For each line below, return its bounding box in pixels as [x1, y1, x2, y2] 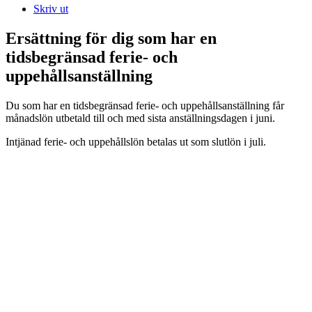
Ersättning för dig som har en [6, 29, 217, 47]
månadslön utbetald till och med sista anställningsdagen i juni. [6, 111, 275, 124]
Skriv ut [33, 2, 68, 15]
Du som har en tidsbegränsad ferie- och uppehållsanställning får [6, 99, 284, 111]
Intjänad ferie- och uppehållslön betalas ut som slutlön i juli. [6, 135, 266, 148]
